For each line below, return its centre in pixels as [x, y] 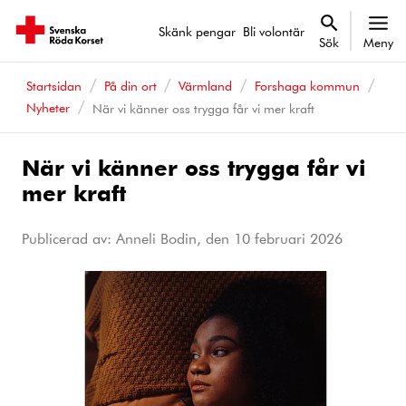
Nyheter [48, 107]
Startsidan [53, 86]
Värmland [206, 86]
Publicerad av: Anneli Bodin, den [128, 237]
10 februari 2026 [288, 237]
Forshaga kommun [308, 86]
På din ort [130, 86]
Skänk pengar [197, 31]
